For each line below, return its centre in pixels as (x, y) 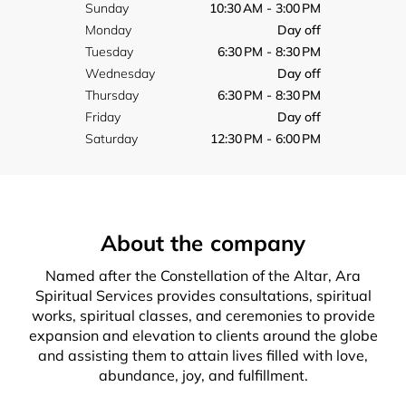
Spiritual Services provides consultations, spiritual (203, 296)
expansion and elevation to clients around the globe (203, 336)
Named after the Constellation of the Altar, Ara (203, 276)
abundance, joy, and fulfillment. (203, 376)
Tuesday (109, 52)
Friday (103, 117)
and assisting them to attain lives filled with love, (203, 356)
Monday (108, 30)
